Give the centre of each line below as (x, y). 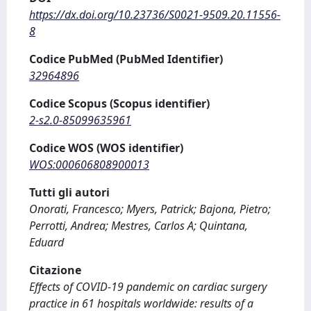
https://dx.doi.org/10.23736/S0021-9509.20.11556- (155, 15)
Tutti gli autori (69, 192)
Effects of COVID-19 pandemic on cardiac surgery (148, 287)
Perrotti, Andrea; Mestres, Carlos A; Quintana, (138, 226)
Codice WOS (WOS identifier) (106, 148)
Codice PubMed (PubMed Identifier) (126, 59)
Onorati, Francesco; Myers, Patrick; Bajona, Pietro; (150, 209)
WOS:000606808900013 (89, 165)
